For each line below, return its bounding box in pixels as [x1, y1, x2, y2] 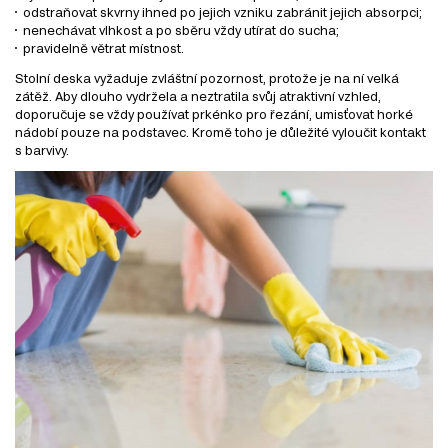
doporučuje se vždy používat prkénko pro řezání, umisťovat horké [15, 106, 413, 121]
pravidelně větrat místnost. [23, 40, 184, 55]
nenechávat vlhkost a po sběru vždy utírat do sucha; [23, 22, 339, 37]
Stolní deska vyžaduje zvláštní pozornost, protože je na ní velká [15, 70, 399, 85]
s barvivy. [15, 142, 69, 157]
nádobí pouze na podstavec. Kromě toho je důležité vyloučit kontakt [15, 124, 426, 139]
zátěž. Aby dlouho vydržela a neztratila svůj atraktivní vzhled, [15, 88, 381, 103]
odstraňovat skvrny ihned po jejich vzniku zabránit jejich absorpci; [23, 4, 422, 19]
